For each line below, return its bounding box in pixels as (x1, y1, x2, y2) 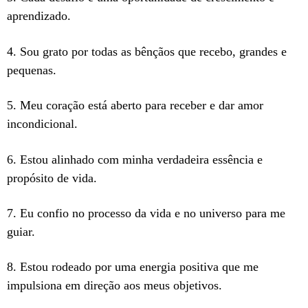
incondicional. (7, 117, 78, 131)
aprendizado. (7, 9, 71, 23)
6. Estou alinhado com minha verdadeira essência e (7, 152, 263, 166)
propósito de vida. (7, 170, 97, 185)
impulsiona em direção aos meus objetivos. (7, 278, 222, 293)
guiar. (7, 224, 35, 239)
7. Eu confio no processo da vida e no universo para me (7, 206, 285, 220)
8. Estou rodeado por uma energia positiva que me (7, 260, 258, 274)
